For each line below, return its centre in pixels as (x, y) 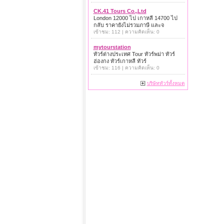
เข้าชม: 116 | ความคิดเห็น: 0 (126, 68)
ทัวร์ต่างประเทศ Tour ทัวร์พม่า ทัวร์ (134, 54)
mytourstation (112, 47)
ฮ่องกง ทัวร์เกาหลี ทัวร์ (120, 61)
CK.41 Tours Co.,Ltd (120, 11)
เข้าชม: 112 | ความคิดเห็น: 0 (126, 32)
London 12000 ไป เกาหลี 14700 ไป (135, 18)
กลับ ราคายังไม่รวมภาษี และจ (128, 25)
